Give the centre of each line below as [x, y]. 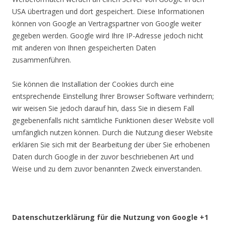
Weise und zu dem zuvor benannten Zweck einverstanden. [107, 169]
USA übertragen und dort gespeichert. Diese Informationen [108, 11]
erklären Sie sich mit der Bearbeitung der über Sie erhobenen [111, 145]
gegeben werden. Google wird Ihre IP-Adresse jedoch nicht [108, 36]
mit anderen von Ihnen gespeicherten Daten [84, 48]
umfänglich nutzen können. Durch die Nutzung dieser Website [112, 132]
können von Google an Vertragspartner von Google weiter [107, 23]
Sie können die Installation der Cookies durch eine [93, 84]
